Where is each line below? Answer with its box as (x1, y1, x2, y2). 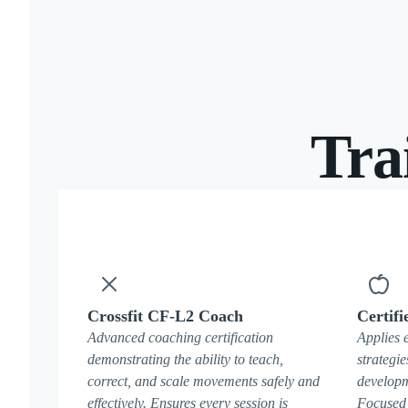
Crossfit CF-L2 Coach (87, 307, 243, 325)
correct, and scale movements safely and (87, 373, 320, 389)
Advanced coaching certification (87, 330, 273, 345)
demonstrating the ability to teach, (87, 352, 283, 367)
